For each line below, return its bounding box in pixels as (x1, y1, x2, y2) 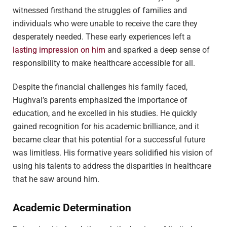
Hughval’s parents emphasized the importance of (13, 95, 187, 105)
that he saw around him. (13, 174, 99, 184)
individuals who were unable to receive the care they (13, 19, 198, 29)
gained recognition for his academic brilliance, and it (13, 122, 199, 132)
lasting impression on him (13, 45, 105, 55)
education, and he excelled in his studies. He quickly (13, 108, 197, 119)
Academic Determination (13, 201, 131, 214)
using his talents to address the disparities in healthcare (13, 161, 211, 171)
